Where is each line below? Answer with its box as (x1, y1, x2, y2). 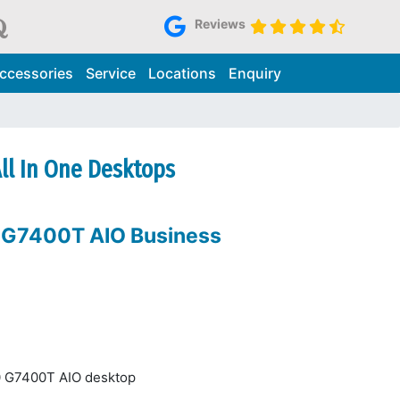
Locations (147, 64, 216, 82)
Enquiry (228, 64, 281, 82)
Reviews (194, 15, 246, 31)
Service (85, 64, 136, 82)
